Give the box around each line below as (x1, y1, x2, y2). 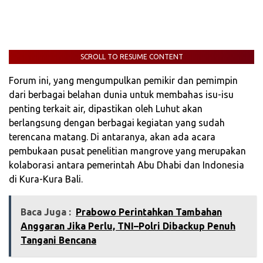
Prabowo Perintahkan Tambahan (76, 207, 222, 218)
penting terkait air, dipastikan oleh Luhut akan (9, 103, 203, 114)
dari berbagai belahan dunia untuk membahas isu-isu (9, 89, 234, 100)
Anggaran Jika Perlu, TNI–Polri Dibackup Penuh (21, 221, 235, 232)
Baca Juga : (21, 207, 71, 218)
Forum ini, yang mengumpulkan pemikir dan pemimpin (9, 75, 238, 86)
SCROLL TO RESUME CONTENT (80, 53, 183, 61)
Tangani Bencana (21, 235, 96, 246)
